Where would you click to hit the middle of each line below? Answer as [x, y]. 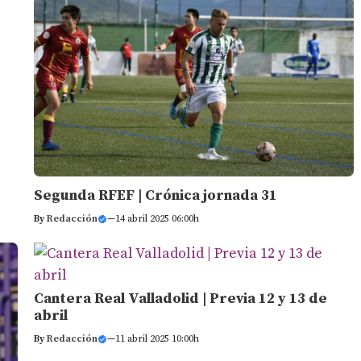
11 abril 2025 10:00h [157, 338]
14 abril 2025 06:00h [157, 218]
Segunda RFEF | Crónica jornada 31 [155, 195]
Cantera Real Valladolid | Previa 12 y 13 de [180, 298]
